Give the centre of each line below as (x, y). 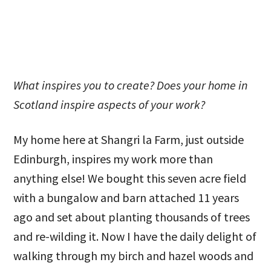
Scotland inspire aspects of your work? (109, 104)
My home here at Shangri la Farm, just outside (129, 139)
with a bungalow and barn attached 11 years (126, 198)
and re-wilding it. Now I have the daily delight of (135, 236)
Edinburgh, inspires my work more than (113, 159)
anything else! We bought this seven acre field (130, 178)
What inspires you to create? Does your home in (131, 85)
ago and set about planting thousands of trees (132, 217)
